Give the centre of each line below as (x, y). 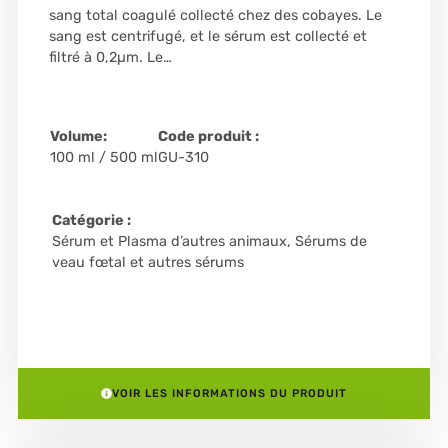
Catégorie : (91, 221)
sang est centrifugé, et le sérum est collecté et (207, 36)
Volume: (78, 137)
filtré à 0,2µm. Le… (110, 57)
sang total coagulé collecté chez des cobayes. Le (215, 15)
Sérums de (330, 242)
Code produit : (208, 137)
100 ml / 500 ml (103, 158)
